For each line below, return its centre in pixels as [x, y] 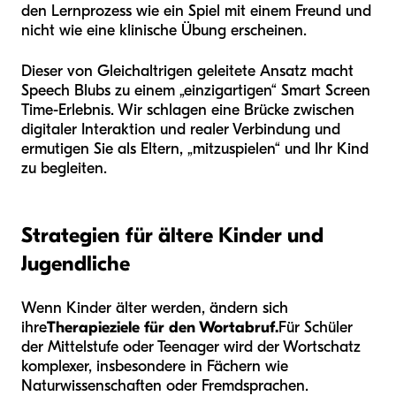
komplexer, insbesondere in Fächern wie [155, 366]
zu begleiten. [64, 168]
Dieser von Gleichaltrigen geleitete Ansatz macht [187, 71]
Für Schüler [316, 327]
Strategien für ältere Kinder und [172, 235]
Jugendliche [76, 263]
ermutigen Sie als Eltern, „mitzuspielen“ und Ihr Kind [195, 148]
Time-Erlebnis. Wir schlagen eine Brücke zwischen [188, 110]
